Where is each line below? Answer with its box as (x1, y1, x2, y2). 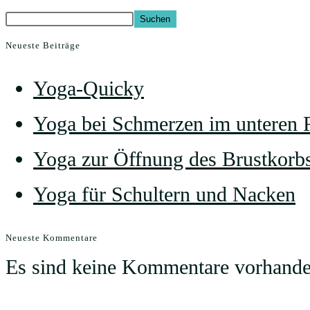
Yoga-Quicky (33, 76, 144, 100)
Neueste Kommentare (6, 232, 98, 243)
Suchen (140, 14, 171, 25)
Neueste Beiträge (6, 40, 80, 51)
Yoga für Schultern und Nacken (33, 182, 295, 206)
